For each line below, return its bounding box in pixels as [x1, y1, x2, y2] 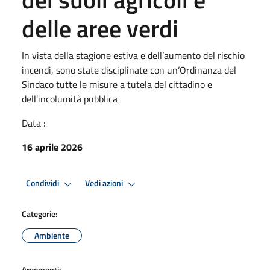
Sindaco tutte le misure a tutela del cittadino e [22, 77, 212, 92]
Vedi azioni [85, 177, 125, 190]
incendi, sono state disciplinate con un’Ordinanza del [22, 62, 236, 77]
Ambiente [34, 228, 69, 242]
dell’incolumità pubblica [22, 91, 118, 106]
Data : [22, 115, 45, 130]
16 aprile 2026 [22, 139, 83, 154]
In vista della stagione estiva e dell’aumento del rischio [22, 48, 245, 63]
